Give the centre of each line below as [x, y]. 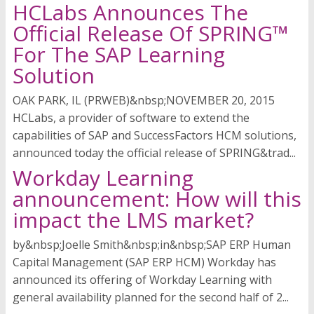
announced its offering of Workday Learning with [142, 280]
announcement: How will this [157, 199]
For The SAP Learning [119, 55]
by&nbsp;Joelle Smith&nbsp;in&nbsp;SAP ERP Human [152, 245]
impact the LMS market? [133, 220]
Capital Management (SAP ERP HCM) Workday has [144, 262]
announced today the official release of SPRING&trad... [154, 153]
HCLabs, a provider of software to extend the [131, 118]
